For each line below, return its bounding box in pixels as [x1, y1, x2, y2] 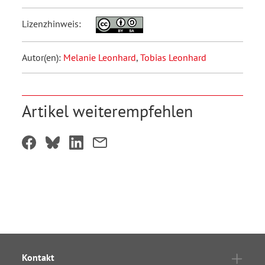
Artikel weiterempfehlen [22, 100, 193, 122]
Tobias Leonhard [140, 51, 206, 64]
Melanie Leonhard [63, 51, 136, 64]
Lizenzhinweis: [22, 18, 83, 30]
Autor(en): [22, 51, 63, 64]
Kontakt [22, 251, 54, 264]
